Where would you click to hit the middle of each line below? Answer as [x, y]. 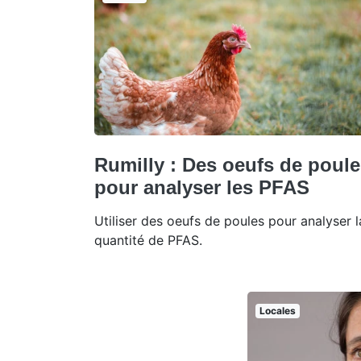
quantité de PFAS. [148, 240]
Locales [277, 310]
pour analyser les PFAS [202, 187]
